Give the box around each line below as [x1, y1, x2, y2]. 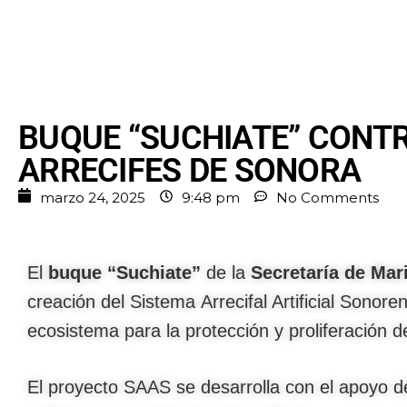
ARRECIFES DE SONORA [18, 151, 362, 190]
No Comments [276, 188, 379, 206]
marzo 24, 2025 [40, 188, 145, 206]
